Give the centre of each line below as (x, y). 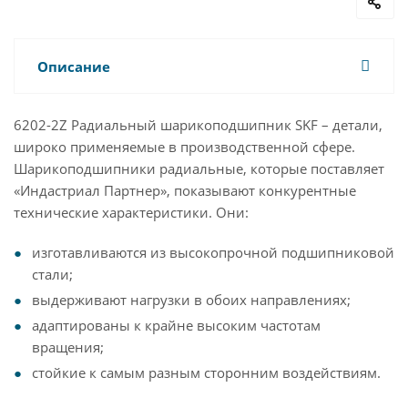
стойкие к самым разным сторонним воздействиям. (206, 372)
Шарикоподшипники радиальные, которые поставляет (199, 168)
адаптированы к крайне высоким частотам (176, 325)
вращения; (68, 347)
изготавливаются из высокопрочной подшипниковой (213, 252)
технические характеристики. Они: (131, 212)
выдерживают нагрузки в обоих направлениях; (191, 300)
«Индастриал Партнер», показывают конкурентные (185, 190)
